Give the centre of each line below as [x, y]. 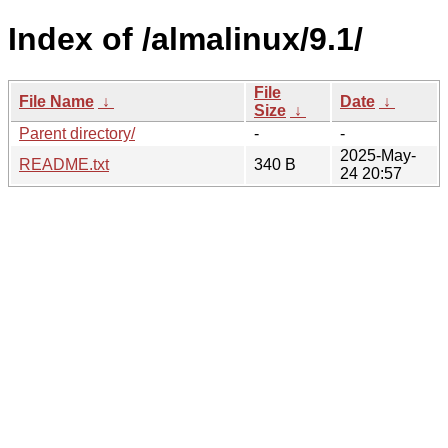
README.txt [64, 164]
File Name [56, 101]
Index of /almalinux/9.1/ [185, 39]
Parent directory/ [77, 133]
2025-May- [378, 155]
